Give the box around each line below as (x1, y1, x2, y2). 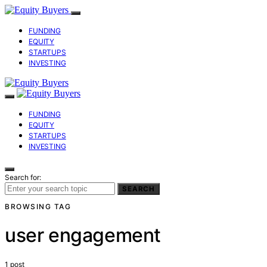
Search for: (5, 173, 41, 182)
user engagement (5, 223, 161, 247)
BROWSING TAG (5, 202, 71, 211)
